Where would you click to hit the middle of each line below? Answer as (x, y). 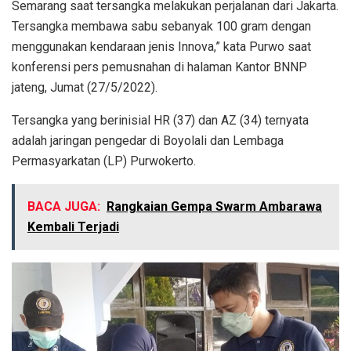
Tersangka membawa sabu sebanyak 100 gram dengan (161, 27)
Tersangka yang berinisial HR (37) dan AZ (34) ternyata (160, 121)
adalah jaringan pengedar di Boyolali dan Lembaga (148, 141)
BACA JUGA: (64, 207)
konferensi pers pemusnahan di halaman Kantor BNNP (159, 67)
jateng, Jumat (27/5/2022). (85, 88)
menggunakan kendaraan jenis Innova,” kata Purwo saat (161, 47)
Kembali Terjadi (73, 227)
